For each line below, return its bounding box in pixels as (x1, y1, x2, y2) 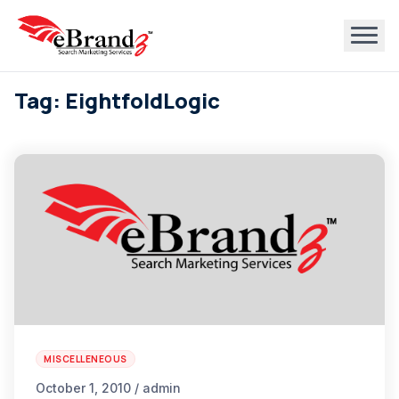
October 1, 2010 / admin (36, 380, 181, 395)
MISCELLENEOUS (44, 353, 127, 365)
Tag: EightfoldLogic (14, 85, 220, 115)
